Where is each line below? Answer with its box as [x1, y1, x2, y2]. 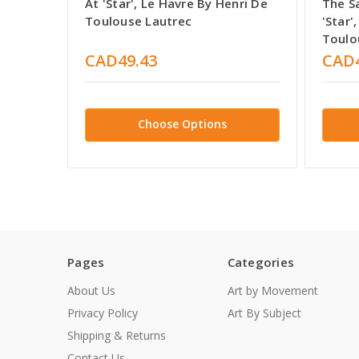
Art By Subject [227, 305, 301, 321]
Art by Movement [227, 283, 318, 299]
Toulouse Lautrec [85, 12, 192, 29]
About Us [67, 283, 115, 299]
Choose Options [137, 115, 227, 131]
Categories [227, 254, 294, 271]
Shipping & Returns [67, 328, 166, 344]
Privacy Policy [67, 305, 138, 321]
